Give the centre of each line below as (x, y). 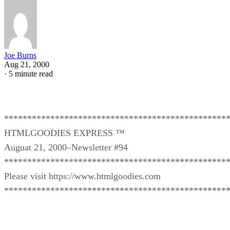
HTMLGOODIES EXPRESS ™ (64, 133)
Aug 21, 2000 (27, 64)
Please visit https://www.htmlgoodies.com (82, 176)
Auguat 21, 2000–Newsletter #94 (66, 147)
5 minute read (31, 73)
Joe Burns (20, 55)
